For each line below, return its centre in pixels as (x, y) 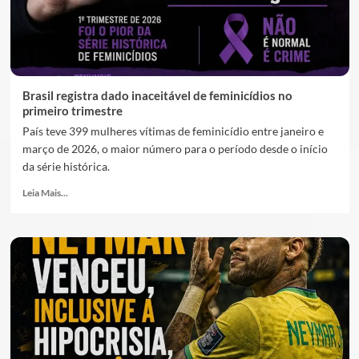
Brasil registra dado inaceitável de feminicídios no (157, 95)
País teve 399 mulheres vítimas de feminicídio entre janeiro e (173, 131)
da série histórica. (66, 166)
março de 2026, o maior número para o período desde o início (175, 149)
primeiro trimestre (72, 111)
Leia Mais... (45, 193)
